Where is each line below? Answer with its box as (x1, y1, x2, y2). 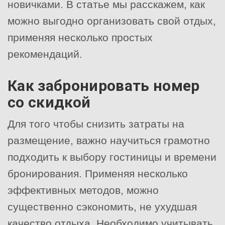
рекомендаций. (8, 48, 82, 60)
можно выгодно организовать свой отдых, (8, 15, 216, 27)
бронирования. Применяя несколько (8, 167, 188, 179)
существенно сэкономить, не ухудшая (8, 200, 197, 212)
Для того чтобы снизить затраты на (8, 118, 184, 130)
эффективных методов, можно (8, 184, 159, 196)
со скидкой (8, 93, 91, 111)
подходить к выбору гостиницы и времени (8, 151, 216, 163)
